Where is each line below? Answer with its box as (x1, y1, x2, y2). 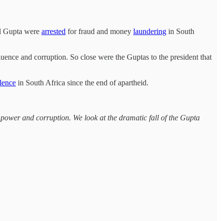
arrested (41, 27, 66, 36)
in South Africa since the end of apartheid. (16, 78, 148, 87)
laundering (133, 27, 166, 36)
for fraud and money (66, 27, 133, 36)
